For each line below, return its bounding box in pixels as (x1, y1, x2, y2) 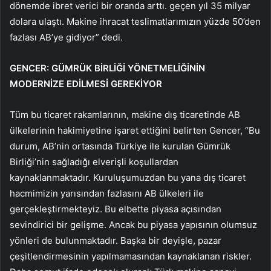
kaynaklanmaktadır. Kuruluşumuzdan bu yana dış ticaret (10, 171, 246, 183)
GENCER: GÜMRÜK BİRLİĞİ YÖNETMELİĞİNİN (10, 62, 205, 74)
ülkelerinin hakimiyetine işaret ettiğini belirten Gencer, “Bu (10, 124, 260, 136)
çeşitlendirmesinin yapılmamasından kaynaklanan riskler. (10, 250, 252, 262)
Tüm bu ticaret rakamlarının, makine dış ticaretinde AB (10, 108, 240, 120)
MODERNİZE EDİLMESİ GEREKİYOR (10, 77, 162, 90)
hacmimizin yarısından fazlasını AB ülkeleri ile (10, 187, 204, 199)
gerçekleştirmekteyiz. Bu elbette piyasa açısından (10, 203, 221, 215)
